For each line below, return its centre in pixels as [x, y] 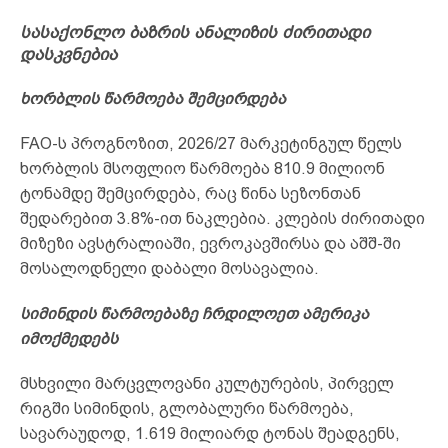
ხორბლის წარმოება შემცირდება [153, 98]
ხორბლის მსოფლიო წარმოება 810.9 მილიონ [202, 168]
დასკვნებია [68, 54]
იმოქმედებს [69, 338]
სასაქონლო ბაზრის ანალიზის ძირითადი [195, 32]
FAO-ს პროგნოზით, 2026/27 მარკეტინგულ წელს [211, 143]
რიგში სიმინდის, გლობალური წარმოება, [187, 408]
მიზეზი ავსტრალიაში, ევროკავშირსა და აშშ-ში [210, 243]
